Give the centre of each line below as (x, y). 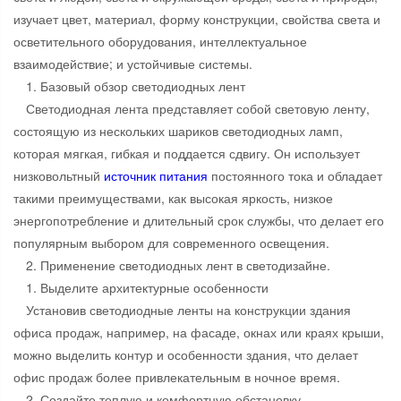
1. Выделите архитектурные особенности (147, 288)
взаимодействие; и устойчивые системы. (133, 64)
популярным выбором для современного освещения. (171, 243)
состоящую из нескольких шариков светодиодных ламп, (178, 131)
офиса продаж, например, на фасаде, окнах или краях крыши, (199, 333)
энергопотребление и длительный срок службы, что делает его (199, 221)
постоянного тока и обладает (295, 176)
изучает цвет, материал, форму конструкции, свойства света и (197, 19)
